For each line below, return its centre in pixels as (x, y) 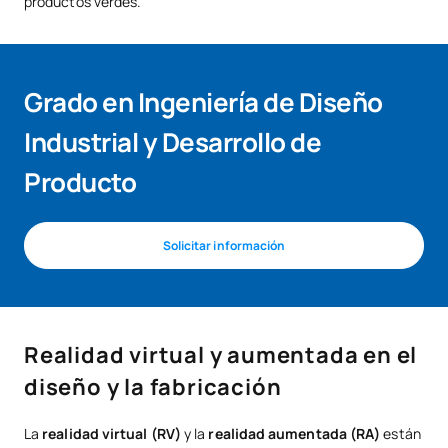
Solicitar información (224, 245)
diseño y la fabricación (153, 387)
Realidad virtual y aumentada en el (221, 355)
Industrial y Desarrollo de (172, 142)
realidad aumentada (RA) (294, 434)
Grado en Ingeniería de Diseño (203, 102)
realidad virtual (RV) (111, 434)
